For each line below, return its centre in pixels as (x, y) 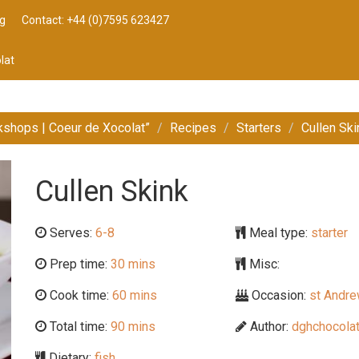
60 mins (133, 295)
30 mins (131, 264)
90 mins (131, 327)
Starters (259, 128)
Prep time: (77, 264)
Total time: (77, 327)
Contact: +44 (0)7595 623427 (95, 20)
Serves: (71, 233)
